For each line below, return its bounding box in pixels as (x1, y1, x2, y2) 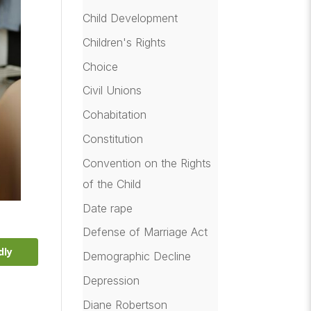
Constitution (83, 131, 144, 146)
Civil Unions (83, 83, 142, 98)
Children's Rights (83, 35, 167, 49)
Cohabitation (83, 108, 147, 122)
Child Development (83, 10, 178, 25)
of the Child (83, 176, 142, 191)
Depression (83, 273, 140, 287)
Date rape (83, 201, 133, 215)
